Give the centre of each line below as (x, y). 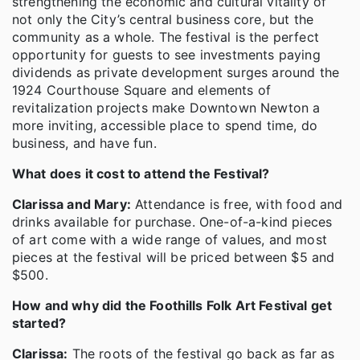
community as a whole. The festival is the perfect (166, 37)
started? (39, 323)
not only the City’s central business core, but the (163, 19)
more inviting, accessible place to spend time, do (165, 125)
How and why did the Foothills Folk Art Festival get (172, 305)
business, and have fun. (84, 143)
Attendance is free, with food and (237, 204)
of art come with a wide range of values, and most (170, 239)
